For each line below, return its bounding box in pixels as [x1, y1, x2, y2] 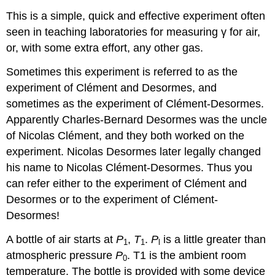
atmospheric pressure [6, 249, 116, 261]
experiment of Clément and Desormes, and [6, 81, 217, 94]
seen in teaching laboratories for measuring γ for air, [6, 25, 261, 38]
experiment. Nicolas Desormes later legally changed [6, 145, 261, 158]
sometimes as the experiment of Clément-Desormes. [6, 97, 265, 110]
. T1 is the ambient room [127, 249, 247, 261]
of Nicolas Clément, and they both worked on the [6, 129, 245, 142]
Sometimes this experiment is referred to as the [6, 65, 238, 78]
